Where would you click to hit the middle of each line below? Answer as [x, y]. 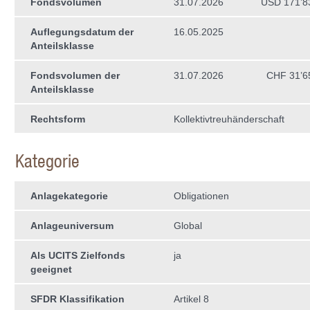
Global [188, 226]
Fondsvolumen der [75, 75]
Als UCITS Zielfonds [78, 255]
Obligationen [201, 196]
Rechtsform [58, 119]
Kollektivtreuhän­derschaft [229, 119]
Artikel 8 [191, 299]
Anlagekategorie [69, 196]
